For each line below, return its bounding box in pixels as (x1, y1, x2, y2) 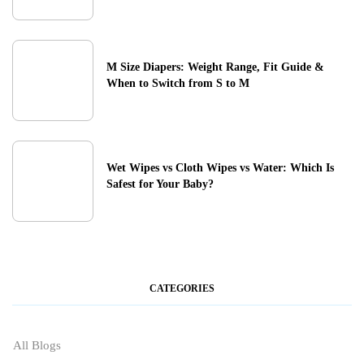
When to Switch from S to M (106, 77, 249, 90)
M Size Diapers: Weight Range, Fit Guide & (106, 61, 324, 74)
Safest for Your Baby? (106, 178, 214, 191)
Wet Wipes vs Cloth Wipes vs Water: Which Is (106, 162, 334, 175)
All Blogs (13, 339, 61, 353)
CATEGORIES (149, 283, 214, 295)
